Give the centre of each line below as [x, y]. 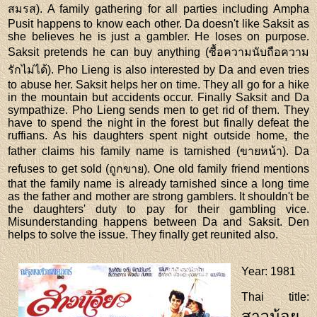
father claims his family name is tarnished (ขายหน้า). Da [158, 151]
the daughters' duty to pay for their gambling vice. [158, 209]
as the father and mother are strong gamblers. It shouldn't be [158, 196]
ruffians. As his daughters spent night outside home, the [158, 135]
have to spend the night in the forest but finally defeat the [158, 122]
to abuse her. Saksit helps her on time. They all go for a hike [158, 84]
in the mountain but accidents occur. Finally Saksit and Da [158, 97]
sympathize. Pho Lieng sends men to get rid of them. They [158, 110]
